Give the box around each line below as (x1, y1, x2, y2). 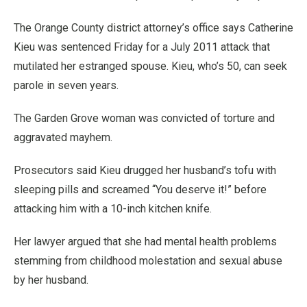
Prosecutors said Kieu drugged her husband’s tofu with (14, 164, 276, 177)
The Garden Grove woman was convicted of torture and (14, 112, 275, 125)
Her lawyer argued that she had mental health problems (14, 235, 277, 248)
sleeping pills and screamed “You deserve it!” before (14, 183, 267, 196)
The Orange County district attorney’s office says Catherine (14, 21, 293, 34)
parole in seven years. (14, 79, 119, 92)
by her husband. (14, 273, 88, 286)
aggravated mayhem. (14, 131, 112, 144)
